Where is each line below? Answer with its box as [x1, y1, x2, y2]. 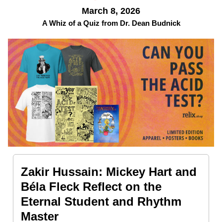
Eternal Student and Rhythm [21, 194, 181, 208]
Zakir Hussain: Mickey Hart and [21, 165, 197, 178]
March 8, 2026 [82, 6, 140, 16]
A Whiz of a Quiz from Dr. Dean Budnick [42, 19, 180, 28]
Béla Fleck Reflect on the [21, 179, 162, 193]
